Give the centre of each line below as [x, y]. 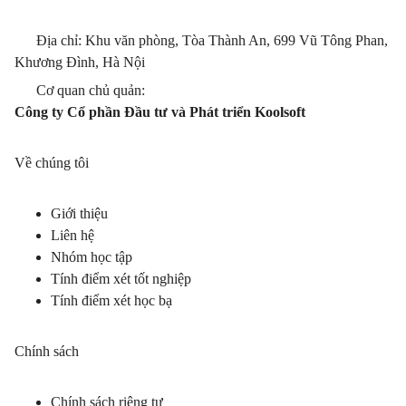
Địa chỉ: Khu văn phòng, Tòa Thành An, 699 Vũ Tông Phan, [212, 41]
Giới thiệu [79, 214]
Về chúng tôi [52, 163]
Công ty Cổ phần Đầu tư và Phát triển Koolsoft [160, 112]
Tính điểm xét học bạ [111, 301]
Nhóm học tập [92, 257]
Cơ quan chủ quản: [91, 91]
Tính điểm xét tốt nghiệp [121, 279]
